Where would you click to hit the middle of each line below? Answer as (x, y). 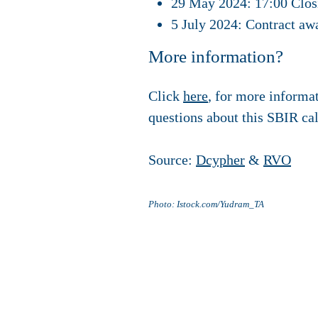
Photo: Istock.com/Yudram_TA (206, 204)
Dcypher (220, 160)
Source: (172, 160)
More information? (216, 57)
